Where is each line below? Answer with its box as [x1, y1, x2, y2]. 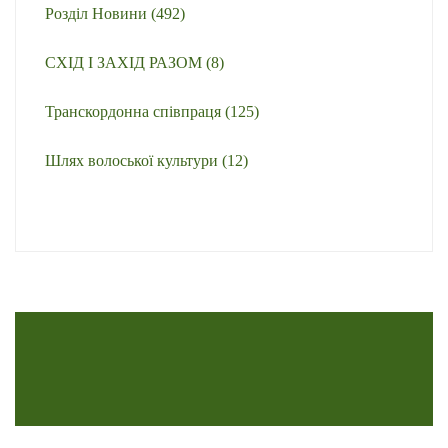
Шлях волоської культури [45, 152, 222, 169]
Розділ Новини [45, 5, 151, 22]
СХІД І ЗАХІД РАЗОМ [45, 54, 206, 71]
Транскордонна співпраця [45, 103, 225, 120]
